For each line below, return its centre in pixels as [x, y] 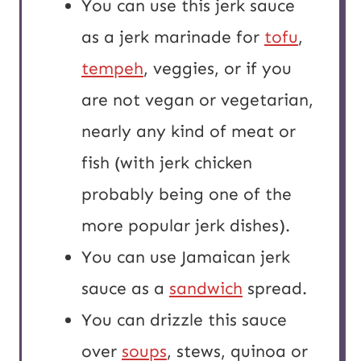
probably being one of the [187, 195]
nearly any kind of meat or [189, 132]
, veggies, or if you [218, 69]
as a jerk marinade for [173, 37]
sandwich [206, 289]
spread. [275, 289]
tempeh [112, 69]
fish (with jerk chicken [167, 163]
